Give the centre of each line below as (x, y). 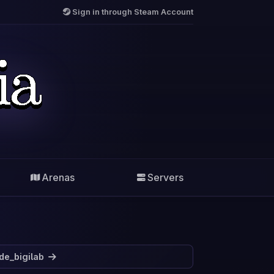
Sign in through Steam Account (133, 12)
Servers (165, 177)
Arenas (58, 177)
